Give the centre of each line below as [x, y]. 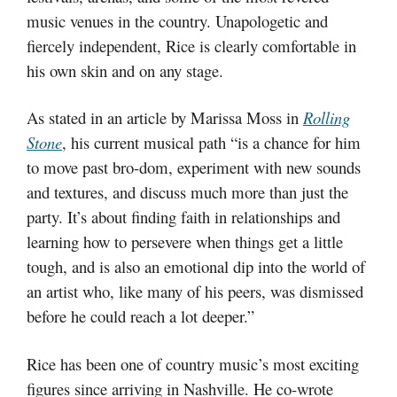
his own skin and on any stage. [125, 70]
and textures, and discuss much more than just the [187, 192]
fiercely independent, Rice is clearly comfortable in [191, 45]
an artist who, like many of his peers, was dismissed [195, 291]
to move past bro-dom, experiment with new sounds [194, 167]
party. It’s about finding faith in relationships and [183, 217]
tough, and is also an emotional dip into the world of [196, 266]
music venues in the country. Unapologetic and [177, 20]
